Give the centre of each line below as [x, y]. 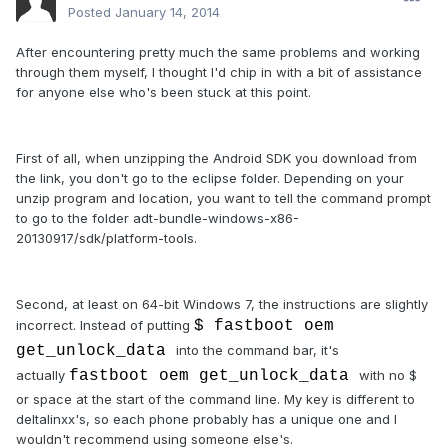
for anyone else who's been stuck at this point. [163, 92]
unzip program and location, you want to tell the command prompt [223, 198]
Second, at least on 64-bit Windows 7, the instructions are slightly [222, 304]
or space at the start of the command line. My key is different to [215, 399]
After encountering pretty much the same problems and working [218, 52]
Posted [91, 12]
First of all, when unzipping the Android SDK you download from [216, 158]
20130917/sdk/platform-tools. [108, 238]
